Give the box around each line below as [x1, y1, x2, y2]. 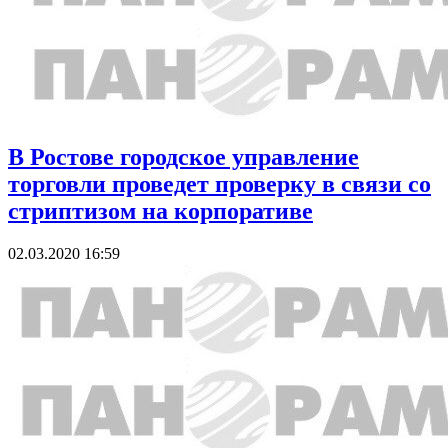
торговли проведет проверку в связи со [8, 170, 431, 197]
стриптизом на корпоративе [8, 197, 313, 224]
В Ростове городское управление [8, 143, 359, 170]
